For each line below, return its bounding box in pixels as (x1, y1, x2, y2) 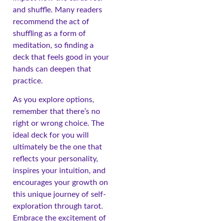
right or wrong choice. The (13, 119, 104, 128)
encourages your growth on (13, 179, 108, 187)
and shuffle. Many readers (13, 5, 102, 14)
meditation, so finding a (13, 41, 94, 49)
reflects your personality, (13, 155, 98, 163)
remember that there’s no (13, 108, 100, 116)
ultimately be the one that (13, 143, 102, 151)
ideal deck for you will (13, 131, 89, 140)
